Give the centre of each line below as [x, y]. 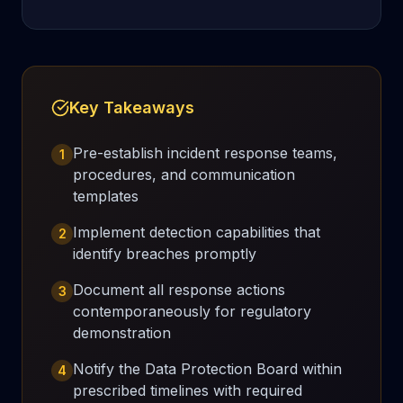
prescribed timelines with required [188, 390]
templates [106, 196]
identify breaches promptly [165, 254]
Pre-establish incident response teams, [205, 153]
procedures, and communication [184, 175]
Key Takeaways [132, 107]
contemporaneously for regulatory [192, 311]
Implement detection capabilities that [197, 232]
